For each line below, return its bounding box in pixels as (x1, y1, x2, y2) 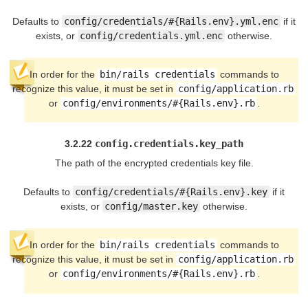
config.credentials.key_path (95, 138, 243, 150)
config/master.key (104, 201, 198, 212)
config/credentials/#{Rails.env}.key (75, 186, 267, 198)
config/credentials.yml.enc (80, 30, 223, 41)
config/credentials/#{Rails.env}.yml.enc (64, 15, 278, 27)
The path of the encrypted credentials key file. (54, 157, 254, 169)
